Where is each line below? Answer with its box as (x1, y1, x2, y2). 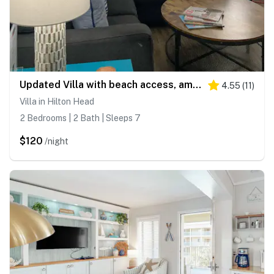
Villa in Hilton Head (20, 97, 94, 107)
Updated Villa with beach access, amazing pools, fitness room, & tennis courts (193, 79, 201, 91)
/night (45, 136, 68, 147)
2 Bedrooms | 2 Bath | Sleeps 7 (20, 113, 141, 124)
